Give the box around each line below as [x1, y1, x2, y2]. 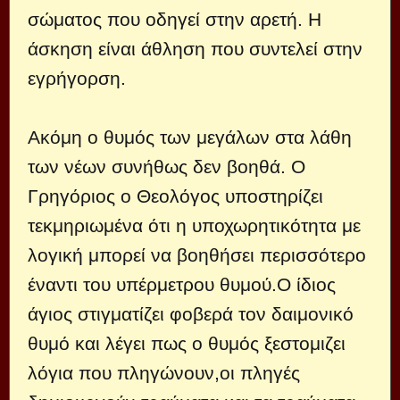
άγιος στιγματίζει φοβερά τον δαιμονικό [28, 303, 354, 324]
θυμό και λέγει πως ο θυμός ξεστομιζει [28, 332, 346, 354]
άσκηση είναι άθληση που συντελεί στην [28, 37, 362, 59]
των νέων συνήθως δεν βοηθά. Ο [28, 155, 305, 177]
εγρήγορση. [28, 67, 126, 88]
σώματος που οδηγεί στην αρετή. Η [28, 8, 321, 29]
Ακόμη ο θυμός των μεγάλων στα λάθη [28, 126, 352, 147]
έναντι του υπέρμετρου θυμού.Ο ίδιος [28, 273, 336, 295]
